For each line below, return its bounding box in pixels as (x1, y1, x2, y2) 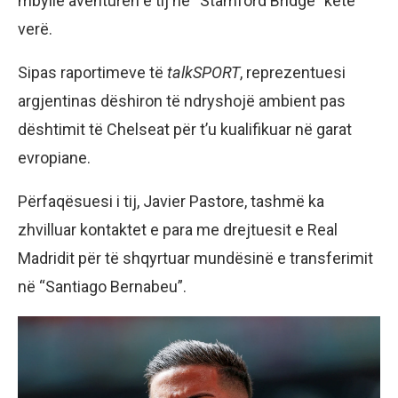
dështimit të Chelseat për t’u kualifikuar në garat (18, 120, 352, 139)
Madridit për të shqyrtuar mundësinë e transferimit (18, 249, 373, 268)
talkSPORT (167, 63, 240, 83)
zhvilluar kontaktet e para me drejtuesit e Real (18, 220, 338, 240)
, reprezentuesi (240, 63, 346, 83)
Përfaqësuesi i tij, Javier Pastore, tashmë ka (18, 192, 324, 211)
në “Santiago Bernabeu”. (18, 277, 187, 297)
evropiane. (18, 148, 91, 168)
